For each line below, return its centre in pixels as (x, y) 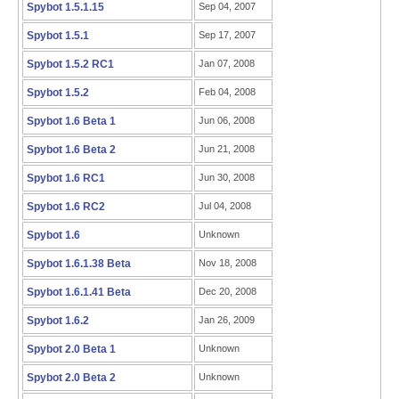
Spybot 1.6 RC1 (66, 178)
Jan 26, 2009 (227, 320)
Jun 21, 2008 (227, 149)
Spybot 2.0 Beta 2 (71, 378)
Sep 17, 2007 (227, 35)
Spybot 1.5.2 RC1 (70, 64)
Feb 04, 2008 (227, 92)
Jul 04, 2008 (225, 206)
